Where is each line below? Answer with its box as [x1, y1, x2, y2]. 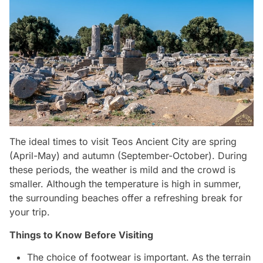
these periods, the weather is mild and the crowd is [9, 164, 235, 176]
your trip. [9, 206, 50, 218]
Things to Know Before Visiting [9, 229, 153, 241]
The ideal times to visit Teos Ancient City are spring [9, 136, 237, 148]
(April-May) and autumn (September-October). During [9, 150, 247, 162]
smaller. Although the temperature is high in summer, [9, 178, 241, 190]
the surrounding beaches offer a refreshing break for [9, 192, 242, 204]
